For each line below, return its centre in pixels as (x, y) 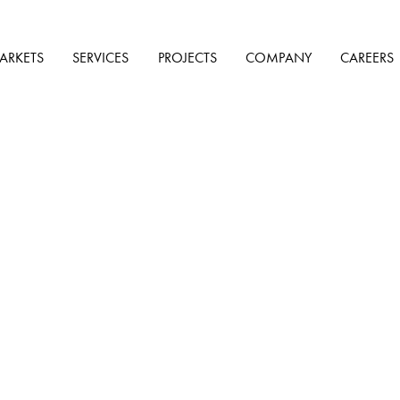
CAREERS (367, 58)
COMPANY (278, 58)
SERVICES (101, 58)
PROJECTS (187, 58)
